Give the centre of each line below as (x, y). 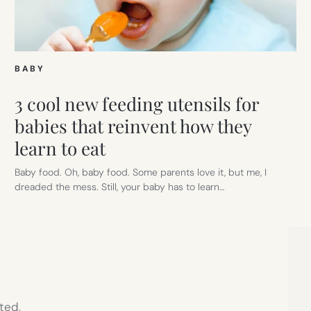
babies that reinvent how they (133, 126)
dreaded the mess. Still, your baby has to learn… (120, 186)
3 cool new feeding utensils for (137, 103)
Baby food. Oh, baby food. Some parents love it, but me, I (141, 172)
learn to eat (60, 148)
